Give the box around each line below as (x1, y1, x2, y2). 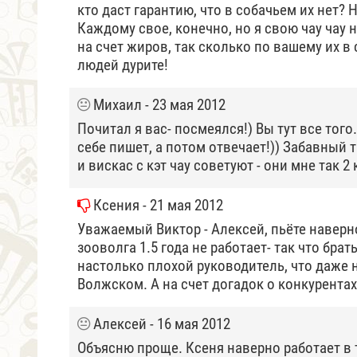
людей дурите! (77, 56, 168, 74)
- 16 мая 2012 (147, 315, 230, 333)
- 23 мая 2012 (142, 96, 226, 114)
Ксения (93, 196, 139, 214)
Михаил (93, 96, 142, 114)
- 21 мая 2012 (139, 196, 223, 214)
